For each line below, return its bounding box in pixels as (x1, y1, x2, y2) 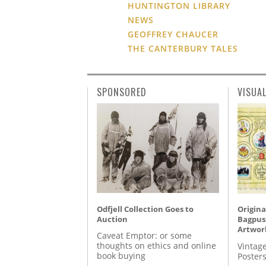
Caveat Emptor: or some (97, 229, 192, 241)
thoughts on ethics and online (97, 239, 216, 251)
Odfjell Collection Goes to (97, 203, 194, 214)
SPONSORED (97, 85, 147, 100)
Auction (97, 213, 128, 224)
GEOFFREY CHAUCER (128, 28, 218, 40)
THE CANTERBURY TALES (128, 43, 238, 55)
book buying (97, 249, 145, 261)
